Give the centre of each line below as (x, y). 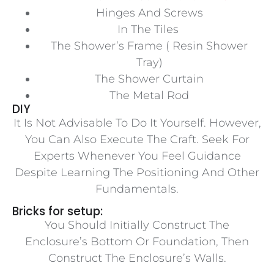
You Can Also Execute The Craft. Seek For (137, 139)
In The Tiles (149, 29)
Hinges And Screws (149, 13)
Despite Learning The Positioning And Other (137, 172)
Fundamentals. (137, 189)
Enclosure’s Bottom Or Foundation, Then (137, 242)
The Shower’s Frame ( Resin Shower (149, 46)
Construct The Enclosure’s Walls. (137, 258)
